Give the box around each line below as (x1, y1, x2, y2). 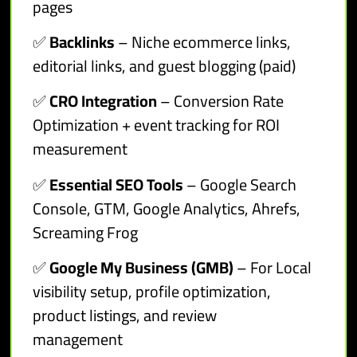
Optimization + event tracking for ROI (33, 110, 280, 140)
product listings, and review (33, 300, 218, 331)
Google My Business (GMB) (49, 253, 234, 283)
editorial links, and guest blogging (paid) (33, 51, 296, 81)
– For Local (233, 253, 312, 283)
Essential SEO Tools (49, 169, 184, 199)
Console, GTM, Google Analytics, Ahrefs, (33, 193, 301, 223)
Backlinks (46, 27, 116, 57)
